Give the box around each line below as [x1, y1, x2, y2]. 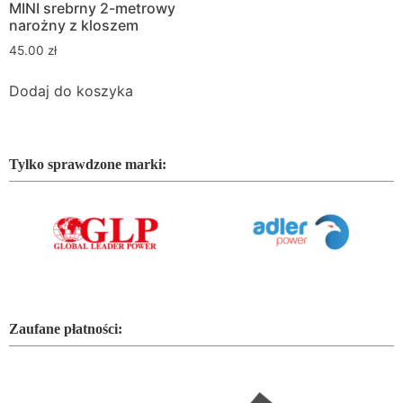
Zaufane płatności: [9, 321, 122, 337]
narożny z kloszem [9, 16, 139, 35]
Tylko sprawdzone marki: [9, 157, 166, 173]
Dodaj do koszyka [9, 82, 133, 101]
